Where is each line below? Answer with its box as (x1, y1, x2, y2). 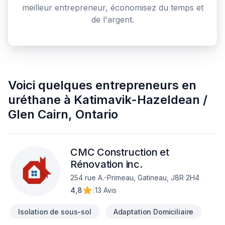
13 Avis (95, 186, 117, 194)
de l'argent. (91, 15, 134, 25)
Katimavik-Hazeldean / (74, 92, 207, 107)
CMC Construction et (70, 146, 169, 158)
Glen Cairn (8, 107, 68, 122)
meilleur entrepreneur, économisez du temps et (22, 3, 203, 13)
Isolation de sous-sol (18, 207, 91, 216)
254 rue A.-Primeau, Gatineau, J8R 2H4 (70, 173, 199, 182)
